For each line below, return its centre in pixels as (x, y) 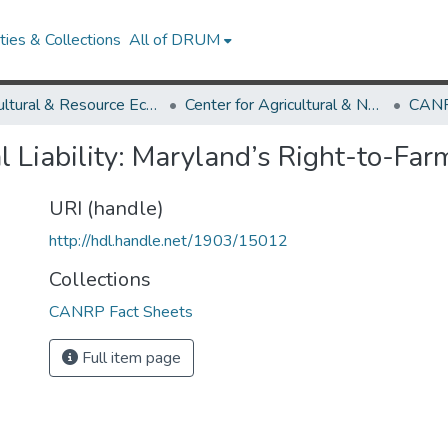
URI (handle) (106, 208)
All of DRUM (175, 40)
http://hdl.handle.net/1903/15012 (168, 241)
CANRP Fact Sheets (121, 312)
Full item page (129, 358)
